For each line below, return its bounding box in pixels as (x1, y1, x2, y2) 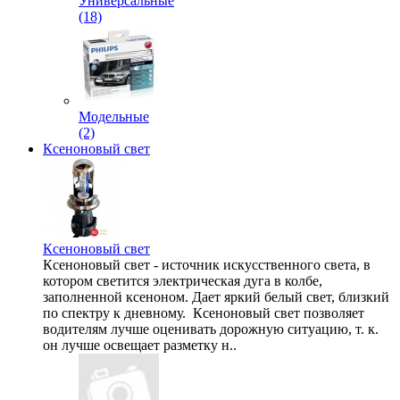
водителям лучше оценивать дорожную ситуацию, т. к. (43, 321, 379, 337)
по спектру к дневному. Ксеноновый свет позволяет (43, 305, 364, 321)
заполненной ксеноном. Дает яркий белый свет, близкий (43, 289, 389, 304)
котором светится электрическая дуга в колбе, (43, 273, 322, 288)
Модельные (79, 109, 149, 124)
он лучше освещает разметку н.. (43, 337, 237, 353)
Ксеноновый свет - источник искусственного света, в (43, 257, 371, 272)
